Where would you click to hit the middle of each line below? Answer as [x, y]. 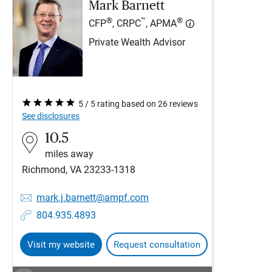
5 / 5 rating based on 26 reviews [138, 104]
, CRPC [127, 24]
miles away [69, 154]
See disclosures [51, 116]
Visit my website [61, 245]
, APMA [161, 24]
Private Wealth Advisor [137, 43]
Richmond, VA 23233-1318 [79, 170]
